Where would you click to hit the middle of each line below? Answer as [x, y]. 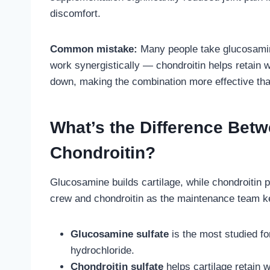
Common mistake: [94, 49]
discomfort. [75, 14]
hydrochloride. [102, 251]
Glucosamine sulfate [120, 234]
